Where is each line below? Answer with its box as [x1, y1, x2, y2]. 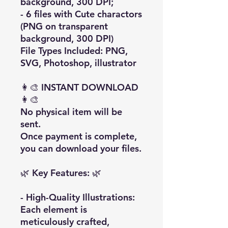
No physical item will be [20, 105, 122, 118]
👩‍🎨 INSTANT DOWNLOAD [20, 81, 138, 93]
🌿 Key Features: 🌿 [20, 166, 101, 179]
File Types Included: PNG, [20, 44, 128, 56]
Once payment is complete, [20, 130, 137, 142]
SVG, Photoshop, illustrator [20, 56, 136, 69]
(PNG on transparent [20, 20, 108, 32]
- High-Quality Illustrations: [20, 191, 135, 203]
